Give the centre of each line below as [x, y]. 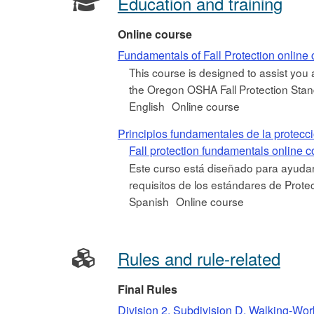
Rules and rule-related [199, 259]
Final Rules [147, 289]
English [146, 105]
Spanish [149, 202]
